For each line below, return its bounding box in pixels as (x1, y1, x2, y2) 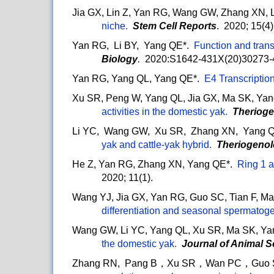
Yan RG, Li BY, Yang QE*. (72, 40, 194, 51)
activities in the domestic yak (102, 106, 225, 117)
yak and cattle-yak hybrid (102, 139, 209, 150)
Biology (102, 54, 138, 65)
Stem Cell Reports (133, 21, 217, 32)
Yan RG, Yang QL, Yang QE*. (72, 73, 204, 84)
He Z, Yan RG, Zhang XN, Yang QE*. (72, 159, 232, 170)
